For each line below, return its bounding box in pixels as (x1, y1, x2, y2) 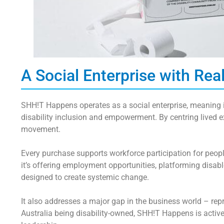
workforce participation (109, 148, 191, 158)
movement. (21, 124, 60, 134)
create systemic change (64, 172, 147, 182)
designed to (21, 172, 64, 182)
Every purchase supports (21, 148, 109, 158)
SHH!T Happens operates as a (21, 100, 129, 110)
